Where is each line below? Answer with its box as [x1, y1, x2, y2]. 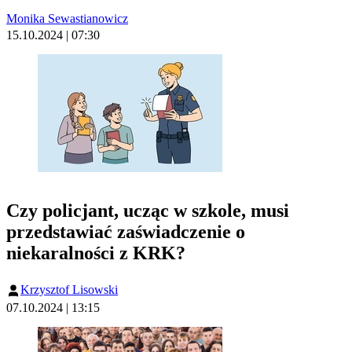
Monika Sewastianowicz [6, 12, 128, 26]
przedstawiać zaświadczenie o [6, 221, 245, 242]
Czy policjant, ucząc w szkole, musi [6, 200, 289, 221]
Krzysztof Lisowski [20, 282, 118, 296]
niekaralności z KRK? [6, 242, 185, 263]
